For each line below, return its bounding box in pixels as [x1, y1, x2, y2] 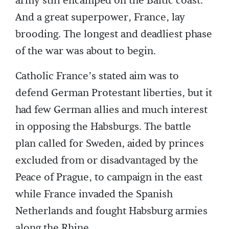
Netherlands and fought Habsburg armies [15, 204, 208, 218]
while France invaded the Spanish [15, 188, 173, 201]
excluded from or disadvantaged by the [15, 154, 198, 168]
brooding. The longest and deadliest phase [15, 28, 212, 41]
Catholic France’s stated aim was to [15, 70, 179, 83]
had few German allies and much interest [15, 103, 208, 117]
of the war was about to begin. [15, 44, 156, 58]
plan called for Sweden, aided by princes [15, 137, 204, 151]
